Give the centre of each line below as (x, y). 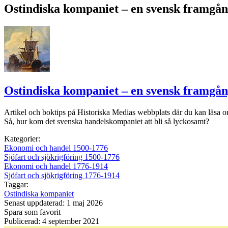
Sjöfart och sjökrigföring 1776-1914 (62, 175)
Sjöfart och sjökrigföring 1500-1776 (62, 157)
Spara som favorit (32, 212)
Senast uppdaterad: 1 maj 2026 (53, 203)
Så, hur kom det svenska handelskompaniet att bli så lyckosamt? (107, 121)
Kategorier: (22, 138)
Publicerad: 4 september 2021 (52, 221)
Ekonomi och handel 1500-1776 (56, 148)
